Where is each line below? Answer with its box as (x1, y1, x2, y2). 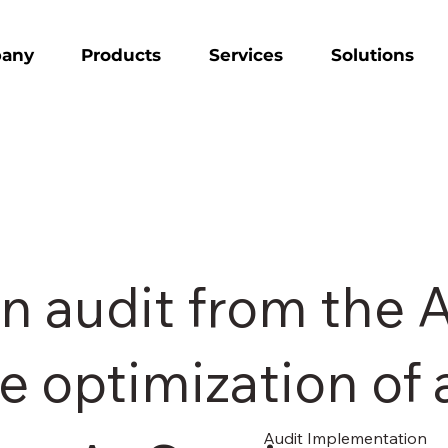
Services (209, 45, 284, 66)
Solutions (330, 45, 414, 66)
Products (81, 45, 162, 66)
